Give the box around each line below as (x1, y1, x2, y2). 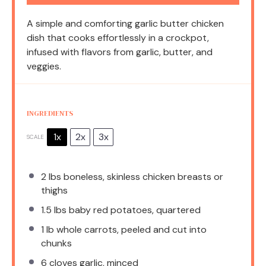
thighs (41, 183, 68, 197)
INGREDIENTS (27, 108, 73, 118)
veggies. (27, 59, 61, 72)
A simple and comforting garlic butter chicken (27, 17, 224, 30)
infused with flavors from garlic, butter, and (27, 45, 213, 58)
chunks (41, 236, 72, 249)
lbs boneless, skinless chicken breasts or (46, 170, 223, 183)
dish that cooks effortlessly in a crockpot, (27, 31, 209, 44)
